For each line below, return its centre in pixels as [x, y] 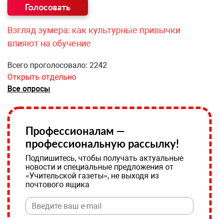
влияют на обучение [49, 43]
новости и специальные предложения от [99, 167]
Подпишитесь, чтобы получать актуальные [104, 158]
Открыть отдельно [42, 77]
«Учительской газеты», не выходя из [92, 176]
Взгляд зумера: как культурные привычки [94, 30]
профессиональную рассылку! [102, 143]
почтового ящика [57, 185]
